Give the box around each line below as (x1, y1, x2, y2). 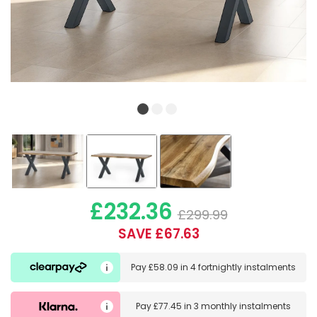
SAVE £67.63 (117, 224, 200, 244)
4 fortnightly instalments (190, 261, 296, 274)
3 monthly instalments (193, 299, 291, 312)
